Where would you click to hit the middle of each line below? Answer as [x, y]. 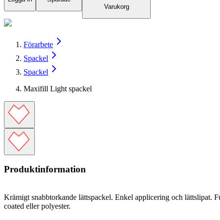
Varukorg [116, 7]
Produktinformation [45, 169]
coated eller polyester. [37, 206]
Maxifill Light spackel [58, 88]
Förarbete [38, 44]
